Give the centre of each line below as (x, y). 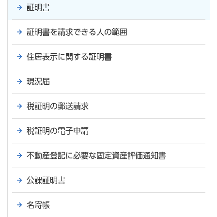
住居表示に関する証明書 (69, 57)
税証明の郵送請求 (58, 106)
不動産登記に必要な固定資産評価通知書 (96, 156)
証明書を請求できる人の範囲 (77, 32)
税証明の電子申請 (58, 131)
